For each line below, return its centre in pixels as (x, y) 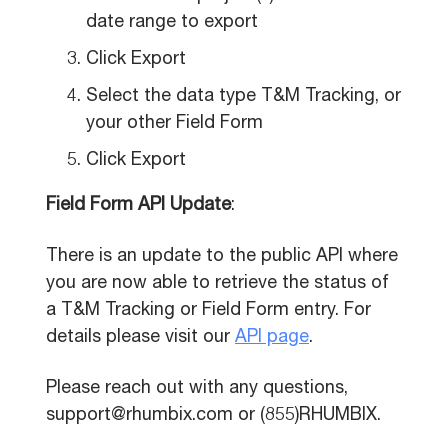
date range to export (172, 23)
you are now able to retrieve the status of (217, 284)
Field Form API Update (138, 206)
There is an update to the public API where (222, 257)
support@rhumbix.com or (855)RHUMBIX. (213, 416)
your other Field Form (174, 124)
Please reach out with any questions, (197, 389)
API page (272, 338)
